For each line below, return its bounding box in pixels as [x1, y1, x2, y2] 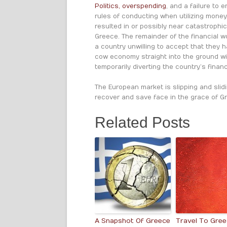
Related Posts [95, 114, 190, 131]
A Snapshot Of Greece [95, 217, 170, 225]
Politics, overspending [95, 3, 166, 10]
